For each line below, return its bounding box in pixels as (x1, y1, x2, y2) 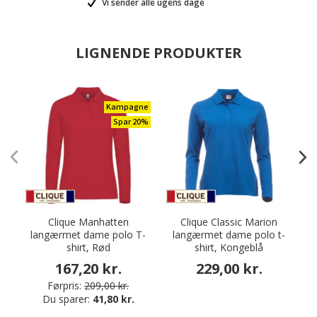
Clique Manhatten (47, 215, 129, 229)
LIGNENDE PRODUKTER (75, 43, 242, 62)
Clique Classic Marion (180, 215, 277, 229)
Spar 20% (113, 116, 149, 128)
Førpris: (47, 279, 81, 292)
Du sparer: (42, 292, 93, 306)
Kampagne (106, 101, 149, 113)
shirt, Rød (66, 241, 110, 254)
